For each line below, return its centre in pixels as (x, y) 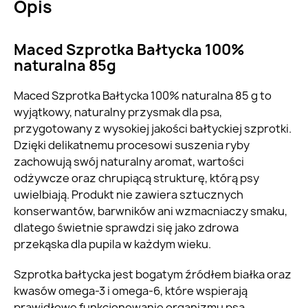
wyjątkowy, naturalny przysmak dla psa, (118, 112)
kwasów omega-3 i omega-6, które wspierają (131, 291)
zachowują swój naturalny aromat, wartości (129, 162)
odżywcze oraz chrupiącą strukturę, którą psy (136, 178)
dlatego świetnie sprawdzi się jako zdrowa (126, 228)
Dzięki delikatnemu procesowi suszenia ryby (132, 145)
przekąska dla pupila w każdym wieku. (112, 244)
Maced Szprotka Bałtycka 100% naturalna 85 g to (143, 96)
